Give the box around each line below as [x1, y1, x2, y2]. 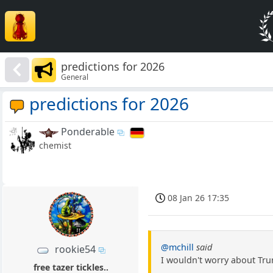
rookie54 [55, 243, 96, 257]
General [61, 71, 89, 82]
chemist [39, 140, 71, 152]
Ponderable [61, 125, 115, 139]
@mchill [161, 241, 194, 253]
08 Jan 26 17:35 [168, 192, 230, 204]
